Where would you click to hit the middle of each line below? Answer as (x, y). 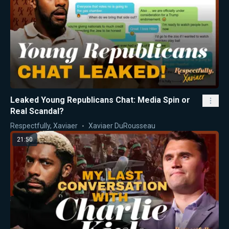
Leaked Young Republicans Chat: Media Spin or (100, 100)
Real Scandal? (37, 111)
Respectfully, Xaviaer (44, 125)
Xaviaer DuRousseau (122, 125)
